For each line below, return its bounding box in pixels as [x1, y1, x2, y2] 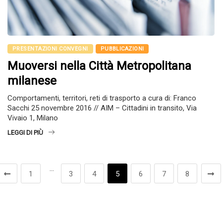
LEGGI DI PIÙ [7, 128, 43, 136]
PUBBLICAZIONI [100, 45, 144, 52]
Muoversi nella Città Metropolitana [7, 58, 191, 73]
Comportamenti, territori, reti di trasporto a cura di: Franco [7, 93, 196, 103]
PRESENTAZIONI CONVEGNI [12, 45, 88, 52]
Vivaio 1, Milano [7, 113, 58, 122]
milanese [7, 73, 56, 88]
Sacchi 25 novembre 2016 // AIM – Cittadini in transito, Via [7, 103, 197, 112]
